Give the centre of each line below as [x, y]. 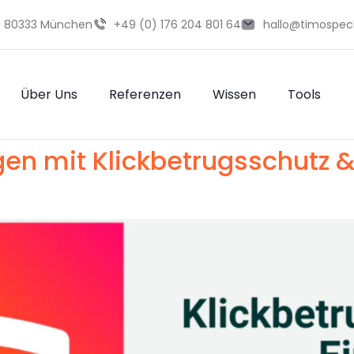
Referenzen [145, 94]
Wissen [234, 94]
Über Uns [49, 94]
